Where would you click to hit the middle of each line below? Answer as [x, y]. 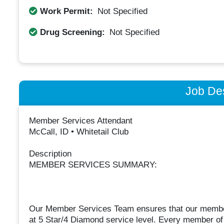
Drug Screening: [72, 32]
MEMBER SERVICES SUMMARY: [93, 165]
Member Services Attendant [80, 121]
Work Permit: [66, 11]
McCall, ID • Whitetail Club [78, 132]
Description [50, 154]
